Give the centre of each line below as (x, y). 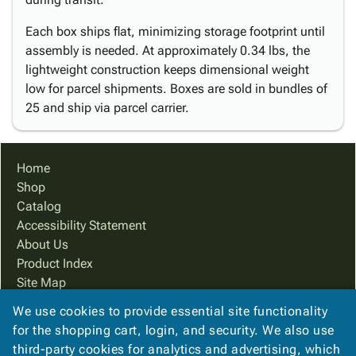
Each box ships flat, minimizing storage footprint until (175, 31)
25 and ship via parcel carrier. (107, 108)
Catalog (39, 206)
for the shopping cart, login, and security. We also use (174, 330)
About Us (43, 244)
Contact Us (48, 340)
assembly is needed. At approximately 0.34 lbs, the (168, 50)
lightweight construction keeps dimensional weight (167, 70)
